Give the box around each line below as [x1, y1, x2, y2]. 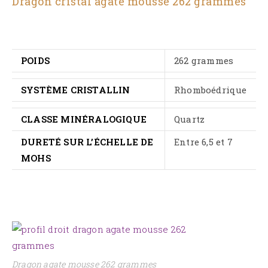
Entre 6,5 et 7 [174, 136, 233, 148]
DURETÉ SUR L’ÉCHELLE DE [21, 136, 154, 148]
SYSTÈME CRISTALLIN [21, 84, 130, 96]
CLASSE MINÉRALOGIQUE [21, 113, 147, 126]
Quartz [174, 113, 205, 126]
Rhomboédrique [174, 84, 247, 96]
